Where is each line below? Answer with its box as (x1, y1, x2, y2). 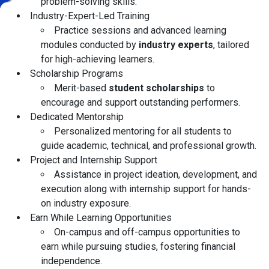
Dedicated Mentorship (30, 111, 124, 123)
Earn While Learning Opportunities (30, 212, 172, 224)
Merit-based (54, 82, 109, 94)
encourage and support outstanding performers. (41, 97, 240, 109)
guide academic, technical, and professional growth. (41, 140, 256, 152)
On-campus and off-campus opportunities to (54, 226, 240, 238)
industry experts (139, 39, 213, 51)
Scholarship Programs (30, 68, 123, 80)
